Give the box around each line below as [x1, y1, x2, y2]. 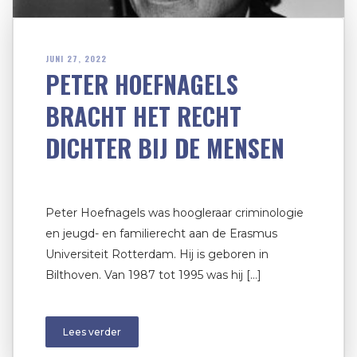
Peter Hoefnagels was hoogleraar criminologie [45, 206, 304, 221]
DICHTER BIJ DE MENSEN [45, 130, 284, 167]
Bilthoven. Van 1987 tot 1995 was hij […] [45, 268, 261, 283]
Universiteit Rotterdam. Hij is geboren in [45, 247, 269, 262]
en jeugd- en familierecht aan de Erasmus [45, 226, 277, 241]
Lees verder [63, 326, 121, 339]
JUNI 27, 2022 [45, 53, 107, 65]
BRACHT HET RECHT [45, 98, 241, 135]
